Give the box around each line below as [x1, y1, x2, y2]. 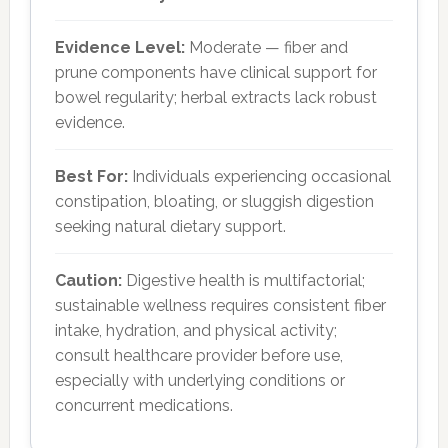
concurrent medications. [54, 396, 233, 415]
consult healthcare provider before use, [54, 346, 343, 365]
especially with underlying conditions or [54, 371, 345, 390]
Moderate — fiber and [184, 38, 348, 57]
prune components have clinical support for [54, 63, 377, 82]
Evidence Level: [54, 38, 185, 57]
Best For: [54, 167, 128, 186]
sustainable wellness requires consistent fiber [54, 296, 386, 315]
